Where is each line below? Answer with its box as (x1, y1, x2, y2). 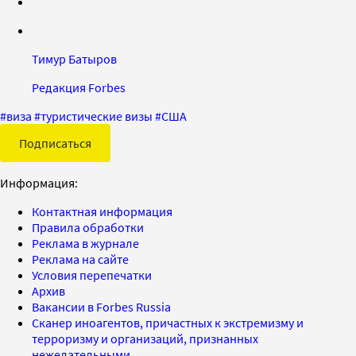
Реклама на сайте (32, 250, 129, 267)
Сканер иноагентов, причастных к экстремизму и (32, 314, 304, 331)
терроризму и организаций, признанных (32, 330, 258, 346)
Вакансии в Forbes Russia (32, 298, 171, 315)
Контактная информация (32, 203, 172, 219)
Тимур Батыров (32, 50, 117, 67)
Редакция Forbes (32, 79, 126, 95)
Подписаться (19, 134, 91, 151)
